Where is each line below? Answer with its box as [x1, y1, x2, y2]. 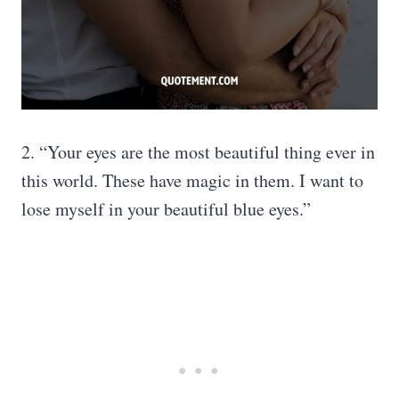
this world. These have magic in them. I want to [21, 168, 363, 192]
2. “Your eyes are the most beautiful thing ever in [21, 140, 375, 164]
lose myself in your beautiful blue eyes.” [21, 197, 311, 221]
